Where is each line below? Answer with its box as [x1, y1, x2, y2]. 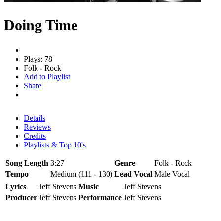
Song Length [5, 158, 48, 167]
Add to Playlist [24, 72, 70, 81]
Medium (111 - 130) [50, 169, 112, 178]
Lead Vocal [114, 169, 152, 178]
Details [24, 113, 45, 122]
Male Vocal [154, 169, 190, 178]
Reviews [24, 122, 51, 131]
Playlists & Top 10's [24, 140, 86, 149]
